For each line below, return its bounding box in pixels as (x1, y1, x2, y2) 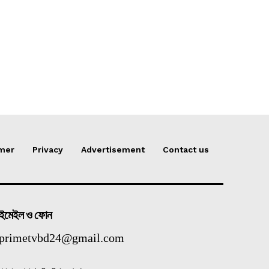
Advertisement (81, 144, 145, 154)
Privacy (32, 144, 63, 154)
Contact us (163, 144, 209, 154)
